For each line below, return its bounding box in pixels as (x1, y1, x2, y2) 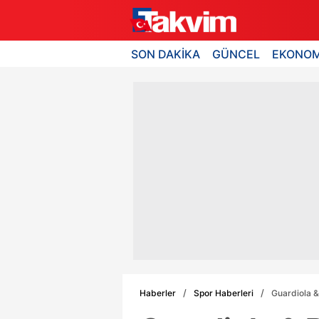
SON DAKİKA (131, 46, 200, 61)
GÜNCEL (212, 46, 261, 61)
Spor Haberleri (194, 287, 253, 298)
